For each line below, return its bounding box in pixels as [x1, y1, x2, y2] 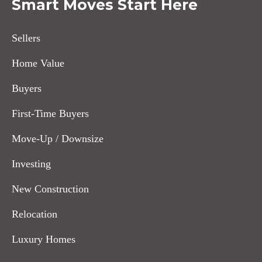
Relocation [12, 208, 57, 220]
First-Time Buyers [12, 107, 89, 119]
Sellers [12, 32, 40, 44]
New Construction [12, 182, 89, 195]
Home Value [12, 57, 64, 69]
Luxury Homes [12, 233, 75, 245]
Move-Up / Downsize [12, 132, 104, 144]
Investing [12, 157, 51, 170]
